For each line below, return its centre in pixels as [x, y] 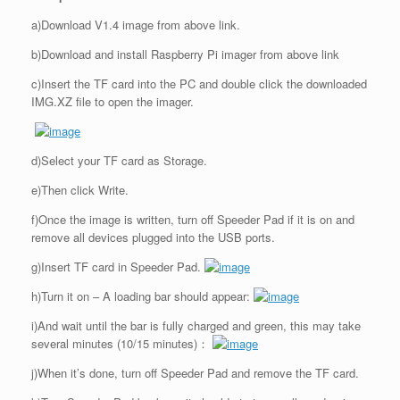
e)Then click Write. [80, 189]
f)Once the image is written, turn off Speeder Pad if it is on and [193, 219]
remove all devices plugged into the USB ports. [153, 237]
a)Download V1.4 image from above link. [136, 24]
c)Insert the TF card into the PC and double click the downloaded [199, 83]
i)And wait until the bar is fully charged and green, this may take [196, 325]
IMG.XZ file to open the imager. [112, 101]
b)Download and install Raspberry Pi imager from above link [185, 54]
